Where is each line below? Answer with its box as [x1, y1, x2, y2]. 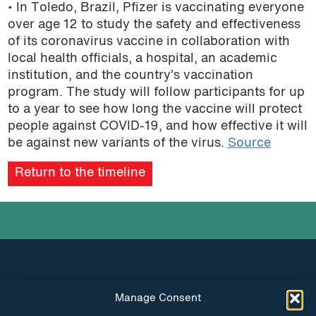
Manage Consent [115, 293, 201, 303]
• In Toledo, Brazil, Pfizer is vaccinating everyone [7, 2, 304, 15]
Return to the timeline [14, 166, 145, 179]
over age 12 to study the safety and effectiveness [7, 19, 300, 32]
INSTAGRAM [63, 298, 139, 311]
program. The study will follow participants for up [7, 87, 305, 99]
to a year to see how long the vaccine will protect [7, 104, 302, 116]
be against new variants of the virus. [7, 138, 228, 150]
